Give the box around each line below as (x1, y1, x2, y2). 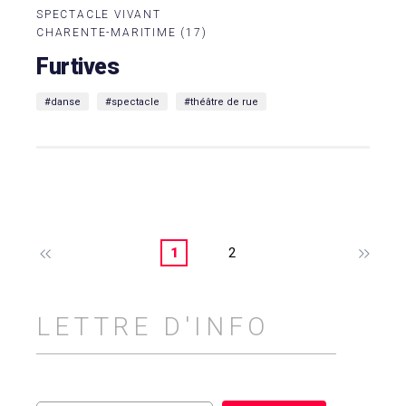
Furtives (36, 53, 120, 80)
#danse (44, 95, 81, 108)
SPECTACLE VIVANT (36, 8, 161, 21)
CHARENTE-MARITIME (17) (36, 26, 208, 39)
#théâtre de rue (184, 95, 258, 108)
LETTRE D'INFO (36, 312, 269, 342)
